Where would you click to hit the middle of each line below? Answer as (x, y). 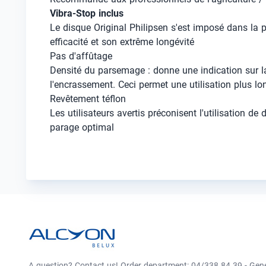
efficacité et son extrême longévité (122, 42)
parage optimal (82, 127)
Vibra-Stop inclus (87, 13)
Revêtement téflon (88, 99)
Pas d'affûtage (81, 56)
